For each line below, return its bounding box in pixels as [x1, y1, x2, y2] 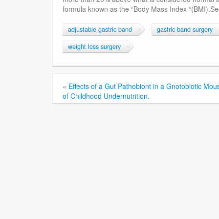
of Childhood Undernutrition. [63, 91, 150, 101]
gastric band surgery [157, 25, 213, 34]
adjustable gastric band [68, 25, 132, 34]
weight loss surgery [68, 42, 121, 51]
